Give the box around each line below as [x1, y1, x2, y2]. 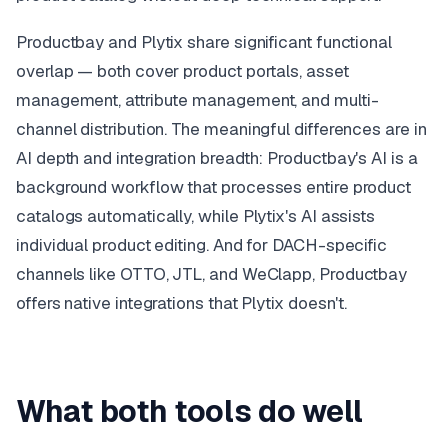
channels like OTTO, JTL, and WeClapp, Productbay [16, 263, 408, 286]
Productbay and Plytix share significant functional [16, 31, 393, 54]
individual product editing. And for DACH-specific [16, 234, 388, 257]
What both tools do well [16, 392, 364, 432]
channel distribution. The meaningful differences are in [16, 118, 427, 141]
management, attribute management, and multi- [16, 89, 379, 112]
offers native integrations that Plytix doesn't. [16, 292, 348, 315]
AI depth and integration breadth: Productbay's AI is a [16, 147, 418, 170]
